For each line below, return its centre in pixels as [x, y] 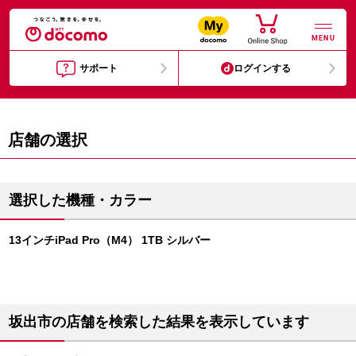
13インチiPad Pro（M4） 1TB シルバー [110, 240]
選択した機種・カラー [80, 200]
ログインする [263, 68]
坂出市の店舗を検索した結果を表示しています [159, 322]
